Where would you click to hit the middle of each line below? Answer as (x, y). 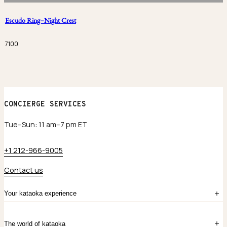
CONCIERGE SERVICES (45, 105)
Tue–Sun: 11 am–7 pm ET (46, 125)
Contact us (24, 170)
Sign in (35, 219)
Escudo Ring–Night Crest (41, 21)
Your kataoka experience (40, 194)
